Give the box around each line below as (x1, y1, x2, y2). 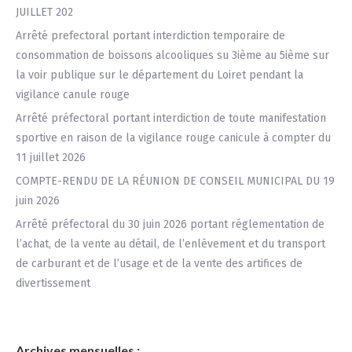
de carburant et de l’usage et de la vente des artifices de (16, 256, 302, 270)
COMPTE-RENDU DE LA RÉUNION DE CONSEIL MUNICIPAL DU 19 (16, 174, 335, 188)
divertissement (16, 276, 90, 290)
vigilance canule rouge (16, 87, 130, 101)
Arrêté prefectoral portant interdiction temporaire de (16, 28, 285, 42)
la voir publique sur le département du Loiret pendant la (16, 68, 303, 82)
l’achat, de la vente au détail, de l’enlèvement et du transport (16, 236, 325, 251)
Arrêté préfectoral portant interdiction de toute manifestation (16, 111, 326, 125)
